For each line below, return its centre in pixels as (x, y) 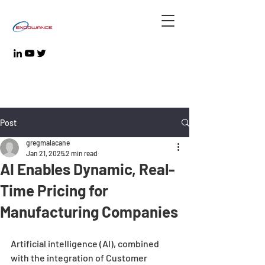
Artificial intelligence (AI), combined (86, 243)
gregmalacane (48, 143)
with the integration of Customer (80, 258)
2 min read (82, 153)
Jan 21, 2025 (45, 153)
